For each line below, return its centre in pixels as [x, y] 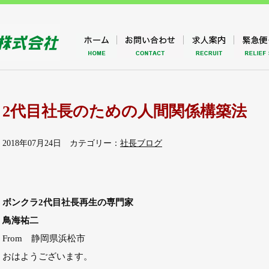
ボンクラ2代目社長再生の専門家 [68, 202]
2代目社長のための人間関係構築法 [125, 111]
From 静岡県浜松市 [44, 238]
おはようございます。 [47, 256]
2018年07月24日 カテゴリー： [61, 143]
